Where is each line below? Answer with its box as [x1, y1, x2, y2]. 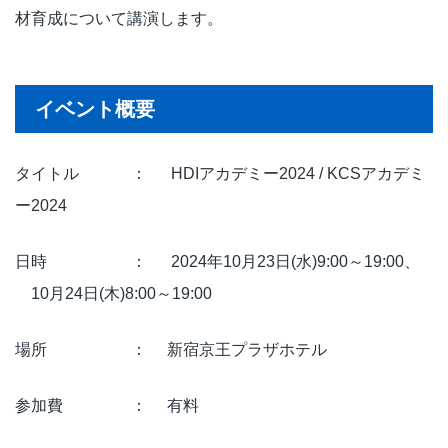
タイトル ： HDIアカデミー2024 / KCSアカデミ [15, 164, 425, 182]
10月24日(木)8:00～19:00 [15, 284, 212, 302]
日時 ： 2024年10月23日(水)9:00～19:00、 [15, 252, 420, 270]
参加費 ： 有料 [15, 396, 199, 414]
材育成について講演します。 [15, 9, 223, 27]
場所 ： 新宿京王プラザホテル [15, 340, 327, 358]
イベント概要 [35, 97, 155, 120]
